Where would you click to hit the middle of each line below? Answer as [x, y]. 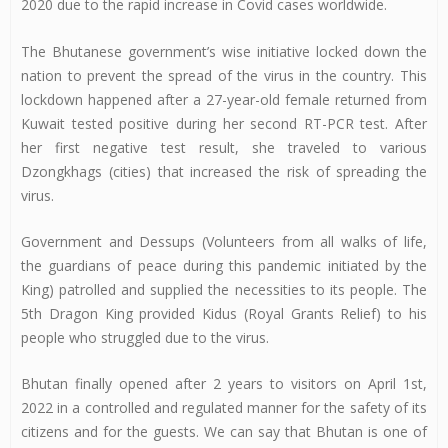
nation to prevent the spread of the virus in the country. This [224, 75]
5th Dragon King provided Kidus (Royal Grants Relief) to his [224, 313]
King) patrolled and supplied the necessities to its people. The [224, 289]
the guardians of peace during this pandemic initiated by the [224, 265]
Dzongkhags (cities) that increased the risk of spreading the [224, 171]
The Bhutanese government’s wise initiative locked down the [224, 51]
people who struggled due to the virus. [145, 337]
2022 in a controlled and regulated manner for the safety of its [224, 408]
